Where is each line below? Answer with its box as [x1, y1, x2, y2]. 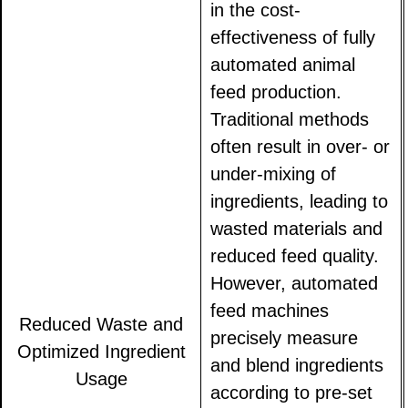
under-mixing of [210, 164, 337, 185]
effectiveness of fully [210, 27, 376, 48]
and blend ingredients [210, 355, 384, 376]
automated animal [210, 55, 356, 76]
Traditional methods [210, 109, 370, 130]
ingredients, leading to [210, 191, 389, 212]
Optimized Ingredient [16, 342, 186, 362]
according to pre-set [210, 382, 373, 403]
